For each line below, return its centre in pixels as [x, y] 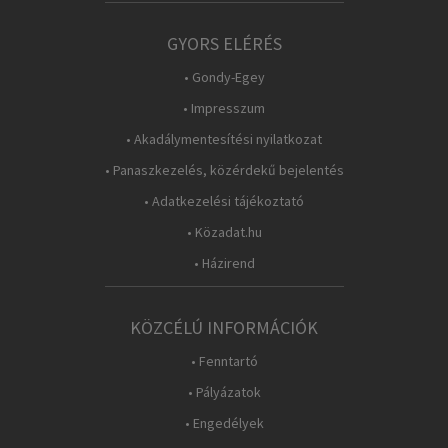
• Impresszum [224, 108]
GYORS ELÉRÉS [224, 43]
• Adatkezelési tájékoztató [224, 201]
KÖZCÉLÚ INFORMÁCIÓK [224, 327]
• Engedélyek [224, 423]
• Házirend [224, 263]
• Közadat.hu [224, 232]
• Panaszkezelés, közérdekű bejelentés [224, 170]
